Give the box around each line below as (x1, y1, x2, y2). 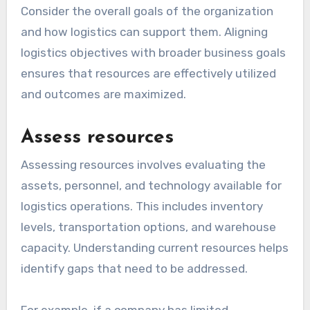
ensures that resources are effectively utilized (20, 66, 276, 81)
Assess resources (20, 128, 174, 148)
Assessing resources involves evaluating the (20, 158, 266, 172)
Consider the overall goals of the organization (20, 4, 273, 19)
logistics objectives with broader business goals (20, 46, 286, 60)
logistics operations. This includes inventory (20, 199, 263, 214)
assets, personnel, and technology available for (20, 179, 282, 193)
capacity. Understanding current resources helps (20, 241, 289, 255)
